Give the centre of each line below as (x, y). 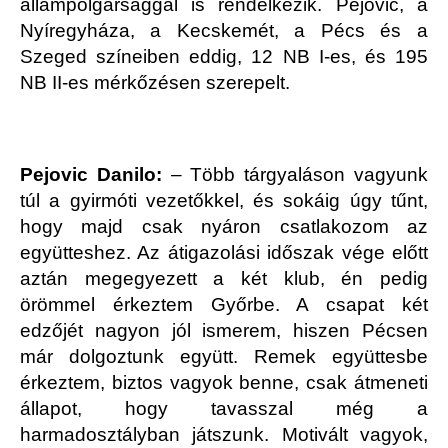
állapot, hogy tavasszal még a (224, 409)
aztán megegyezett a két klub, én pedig (224, 279)
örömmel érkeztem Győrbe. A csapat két (224, 305)
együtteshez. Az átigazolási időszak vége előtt (224, 253)
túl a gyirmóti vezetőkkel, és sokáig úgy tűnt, (224, 201)
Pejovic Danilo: (91, 175)
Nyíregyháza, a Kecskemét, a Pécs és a (224, 31)
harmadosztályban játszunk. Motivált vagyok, (224, 435)
